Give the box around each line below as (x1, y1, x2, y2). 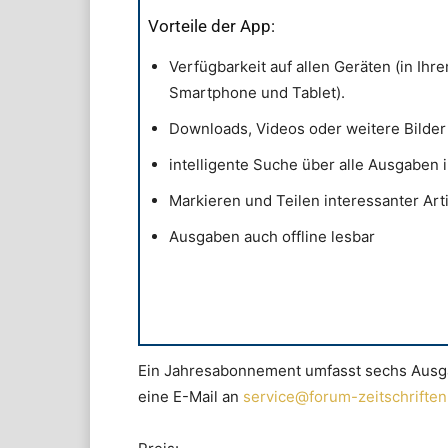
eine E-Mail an (138, 387, 243, 407)
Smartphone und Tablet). (169, 83, 345, 103)
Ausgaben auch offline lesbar (169, 227, 375, 247)
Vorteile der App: (148, 16, 275, 37)
